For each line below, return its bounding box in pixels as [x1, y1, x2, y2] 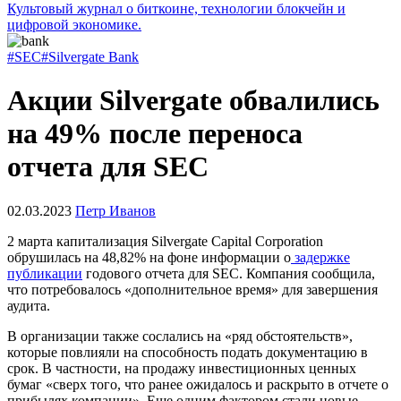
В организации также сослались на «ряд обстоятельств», [7, 328, 353, 344]
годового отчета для [82, 265, 212, 281]
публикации [7, 265, 82, 281]
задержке [291, 249, 350, 265]
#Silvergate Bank [41, 49, 139, 64]
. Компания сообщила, [239, 265, 375, 281]
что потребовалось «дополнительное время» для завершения [7, 281, 378, 297]
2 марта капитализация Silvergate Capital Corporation [7, 233, 323, 249]
